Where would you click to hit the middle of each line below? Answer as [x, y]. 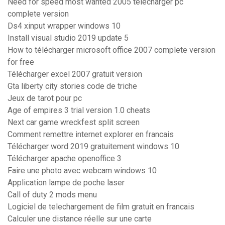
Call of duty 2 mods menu [52, 195]
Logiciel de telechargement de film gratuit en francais [101, 207]
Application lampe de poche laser [66, 183]
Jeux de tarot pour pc [45, 98]
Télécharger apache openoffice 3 [65, 159]
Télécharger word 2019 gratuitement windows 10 [93, 147]
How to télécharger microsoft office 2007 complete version [111, 50]
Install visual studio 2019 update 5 [68, 38]
